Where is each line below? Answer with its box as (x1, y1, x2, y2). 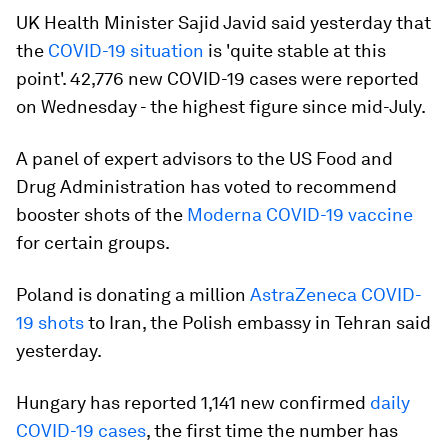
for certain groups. (16, 232, 170, 253)
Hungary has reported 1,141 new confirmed (16, 392, 370, 413)
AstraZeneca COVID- (250, 284, 422, 305)
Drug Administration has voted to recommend (16, 176, 397, 197)
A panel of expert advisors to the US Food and (16, 148, 393, 169)
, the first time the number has (146, 420, 398, 441)
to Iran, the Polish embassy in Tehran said (84, 312, 431, 333)
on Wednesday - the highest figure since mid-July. (16, 96, 426, 117)
